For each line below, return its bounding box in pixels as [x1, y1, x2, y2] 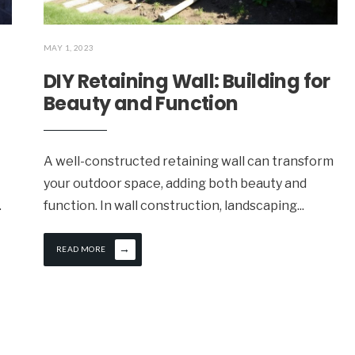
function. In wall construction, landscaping [44, 198, 297, 214]
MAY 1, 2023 [44, 43, 94, 53]
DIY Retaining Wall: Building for [44, 68, 330, 95]
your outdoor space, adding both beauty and [44, 176, 307, 192]
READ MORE [56, 244, 106, 254]
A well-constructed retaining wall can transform [44, 154, 334, 170]
